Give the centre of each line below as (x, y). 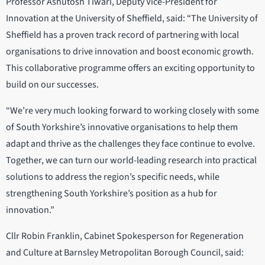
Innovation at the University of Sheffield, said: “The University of (132, 19)
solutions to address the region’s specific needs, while (113, 177)
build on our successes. (52, 85)
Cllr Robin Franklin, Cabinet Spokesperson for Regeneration (125, 236)
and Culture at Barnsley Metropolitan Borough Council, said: (125, 253)
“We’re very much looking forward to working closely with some (132, 111)
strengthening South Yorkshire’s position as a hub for (112, 194)
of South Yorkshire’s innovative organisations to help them (122, 127)
